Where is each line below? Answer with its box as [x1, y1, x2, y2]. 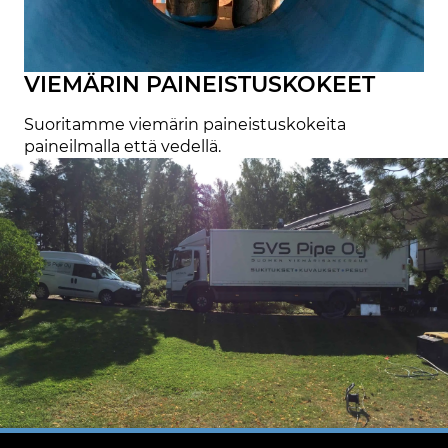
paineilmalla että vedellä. [24, 136, 221, 156]
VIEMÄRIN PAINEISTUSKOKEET [24, 70, 375, 98]
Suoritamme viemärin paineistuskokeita [24, 114, 346, 134]
